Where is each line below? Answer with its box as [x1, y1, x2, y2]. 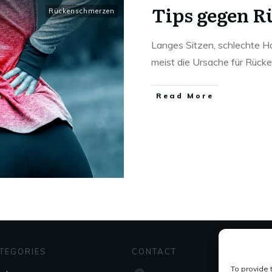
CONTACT [132, 246, 177, 256]
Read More [156, 91, 214, 100]
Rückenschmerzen [49, 7, 115, 15]
